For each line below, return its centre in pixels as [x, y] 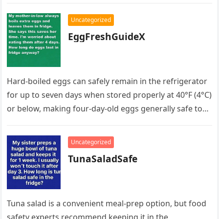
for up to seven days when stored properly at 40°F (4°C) [109, 95]
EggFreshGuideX [107, 36]
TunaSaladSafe [103, 159]
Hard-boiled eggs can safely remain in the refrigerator [107, 81]
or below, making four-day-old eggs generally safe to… [108, 109]
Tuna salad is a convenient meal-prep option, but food [107, 203]
